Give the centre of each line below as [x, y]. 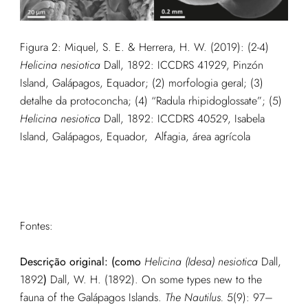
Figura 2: [42, 47]
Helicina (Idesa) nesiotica [201, 262]
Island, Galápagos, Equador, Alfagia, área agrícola [135, 137]
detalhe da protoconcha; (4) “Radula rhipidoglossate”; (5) [151, 101]
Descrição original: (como [82, 262]
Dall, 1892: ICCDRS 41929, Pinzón [181, 65]
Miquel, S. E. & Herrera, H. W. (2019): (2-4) [166, 47]
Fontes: [36, 226]
